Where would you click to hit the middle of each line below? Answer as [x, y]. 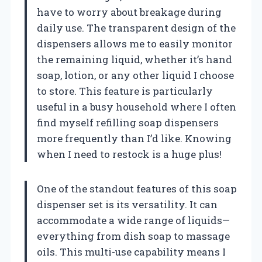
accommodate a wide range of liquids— [133, 220]
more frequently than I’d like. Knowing [134, 138]
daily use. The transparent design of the [136, 27]
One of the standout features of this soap [137, 188]
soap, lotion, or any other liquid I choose [135, 75]
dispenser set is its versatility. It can [127, 204]
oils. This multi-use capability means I [131, 251]
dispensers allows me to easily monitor [135, 43]
